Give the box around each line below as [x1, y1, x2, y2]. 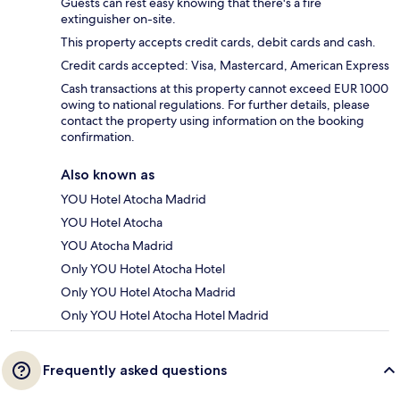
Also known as [61, 165, 154, 183]
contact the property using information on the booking [61, 112, 364, 129]
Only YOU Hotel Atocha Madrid [61, 283, 236, 300]
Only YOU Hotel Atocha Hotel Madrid [61, 306, 269, 323]
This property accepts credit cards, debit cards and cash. [61, 33, 376, 50]
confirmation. [61, 128, 135, 145]
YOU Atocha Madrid [61, 237, 173, 254]
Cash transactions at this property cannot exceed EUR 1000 [61, 79, 388, 96]
